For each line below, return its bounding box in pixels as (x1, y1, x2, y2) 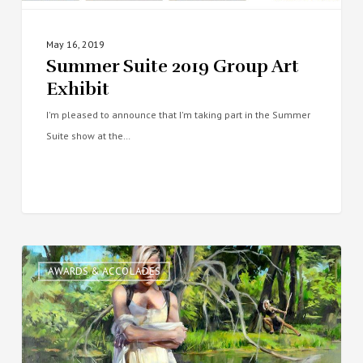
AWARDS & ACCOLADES (47, 265, 160, 278)
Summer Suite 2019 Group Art (45, 55, 299, 78)
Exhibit (45, 78, 109, 100)
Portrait (20, 246, 70, 265)
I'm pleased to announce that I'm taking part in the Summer (45, 109, 310, 122)
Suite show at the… (45, 130, 130, 143)
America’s (20, 309, 79, 328)
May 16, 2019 (45, 38, 105, 51)
